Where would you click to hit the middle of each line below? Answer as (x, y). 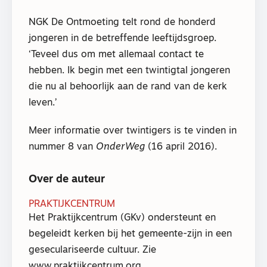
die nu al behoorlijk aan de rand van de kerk (128, 87)
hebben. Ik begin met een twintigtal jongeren (129, 71)
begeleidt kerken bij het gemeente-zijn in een (130, 234)
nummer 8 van (62, 147)
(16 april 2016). (181, 147)
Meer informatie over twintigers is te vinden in (133, 131)
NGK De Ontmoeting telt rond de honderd (122, 23)
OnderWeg (120, 147)
